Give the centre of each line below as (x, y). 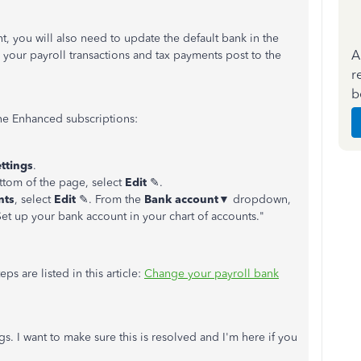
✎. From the (110, 199)
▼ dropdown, (255, 199)
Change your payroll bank (212, 274)
